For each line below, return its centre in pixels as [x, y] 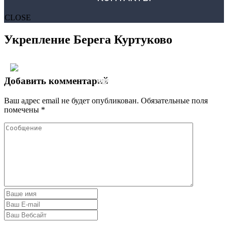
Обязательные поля [174, 100]
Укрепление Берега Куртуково [88, 40]
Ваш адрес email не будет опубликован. [71, 100]
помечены [23, 109]
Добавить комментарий [56, 81]
